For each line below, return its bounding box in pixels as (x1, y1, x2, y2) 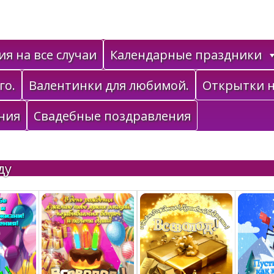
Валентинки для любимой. (29, 77, 189, 94)
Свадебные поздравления (34, 108, 191, 124)
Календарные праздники (110, 46, 262, 63)
